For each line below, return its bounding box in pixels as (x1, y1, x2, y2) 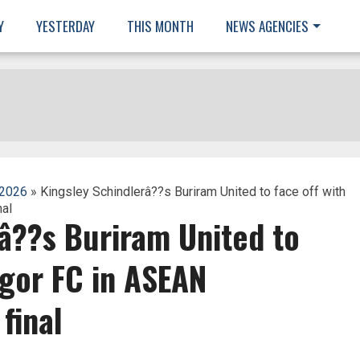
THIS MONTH (127, 16, 194, 36)
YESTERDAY (36, 16, 95, 36)
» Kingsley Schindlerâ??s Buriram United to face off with (27, 184, 346, 199)
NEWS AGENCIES (226, 16, 309, 36)
